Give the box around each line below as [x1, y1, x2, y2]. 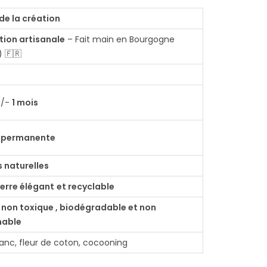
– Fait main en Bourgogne [65, 33, 175, 45]
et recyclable [57, 181, 114, 193]
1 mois [12, 97, 38, 108]
